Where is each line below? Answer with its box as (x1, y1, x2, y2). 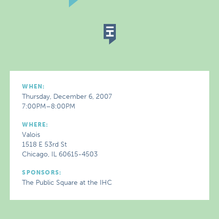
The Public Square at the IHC (22, 178, 112, 187)
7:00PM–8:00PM (22, 102, 76, 110)
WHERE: (22, 121, 49, 128)
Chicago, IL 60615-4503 (22, 150, 98, 158)
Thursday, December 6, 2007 (22, 92, 112, 101)
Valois (22, 131, 41, 139)
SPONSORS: (22, 169, 62, 176)
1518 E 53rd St (22, 140, 67, 149)
